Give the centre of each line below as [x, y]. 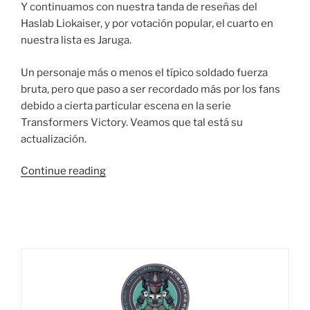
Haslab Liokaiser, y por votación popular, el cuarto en [147, 24]
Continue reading [63, 171]
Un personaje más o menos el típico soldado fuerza [144, 72]
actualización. [54, 139]
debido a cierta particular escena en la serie [126, 106]
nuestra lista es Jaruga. [76, 40]
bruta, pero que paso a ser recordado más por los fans [151, 89]
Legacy [123, 220]
